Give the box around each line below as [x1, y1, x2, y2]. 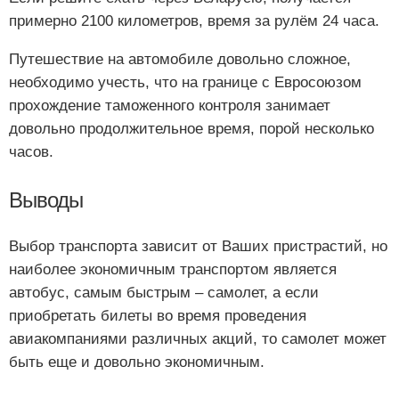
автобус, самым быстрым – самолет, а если [9, 284, 319, 302]
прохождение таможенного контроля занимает [9, 96, 330, 114]
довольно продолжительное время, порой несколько [9, 119, 374, 137]
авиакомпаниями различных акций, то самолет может [9, 330, 387, 348]
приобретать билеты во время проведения [9, 307, 306, 325]
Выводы [9, 187, 83, 212]
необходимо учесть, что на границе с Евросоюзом [9, 73, 362, 91]
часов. [9, 142, 53, 160]
